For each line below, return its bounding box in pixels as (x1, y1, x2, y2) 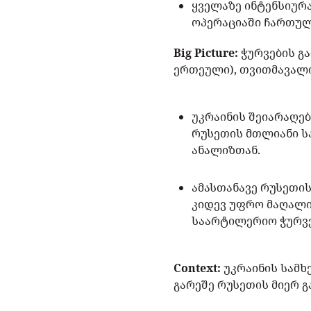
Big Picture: (174, 45, 242, 61)
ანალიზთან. (192, 142, 264, 158)
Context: (174, 260, 224, 276)
